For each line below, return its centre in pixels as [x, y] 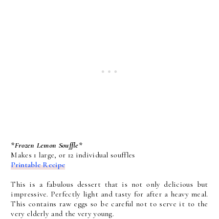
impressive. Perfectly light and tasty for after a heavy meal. [109, 194]
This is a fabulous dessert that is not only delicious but [109, 184]
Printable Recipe [38, 165]
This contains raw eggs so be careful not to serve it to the [109, 204]
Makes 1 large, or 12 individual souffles [73, 155]
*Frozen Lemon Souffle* [47, 145]
